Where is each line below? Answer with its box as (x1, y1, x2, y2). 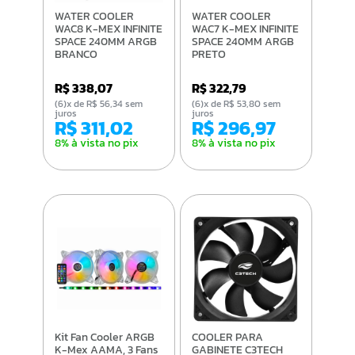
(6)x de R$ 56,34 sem (54, 96, 67, 111)
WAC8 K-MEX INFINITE (54, 20, 162, 37)
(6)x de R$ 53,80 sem (192, 96, 204, 111)
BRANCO (54, 45, 97, 63)
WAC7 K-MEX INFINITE (192, 20, 300, 37)
